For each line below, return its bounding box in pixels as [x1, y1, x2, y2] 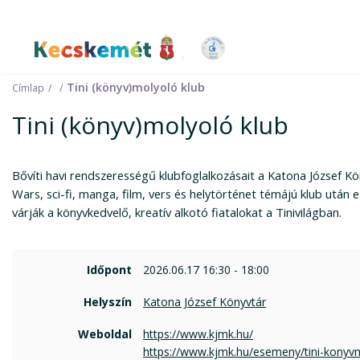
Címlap [12, 81, 44, 94]
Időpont [87, 262, 132, 277]
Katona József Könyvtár [143, 294, 266, 310]
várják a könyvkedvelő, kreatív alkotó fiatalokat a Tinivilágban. [12, 204, 342, 220]
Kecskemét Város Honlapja [35, 47, 289, 76]
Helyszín [84, 294, 132, 310]
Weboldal [78, 326, 132, 342]
